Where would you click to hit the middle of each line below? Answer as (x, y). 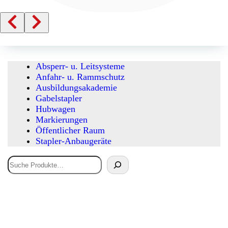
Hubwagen (55, 109)
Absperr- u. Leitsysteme (80, 66)
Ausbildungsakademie (76, 88)
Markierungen (62, 120)
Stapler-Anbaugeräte (74, 141)
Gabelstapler (59, 98)
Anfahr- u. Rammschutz (80, 77)
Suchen (19, 160)
